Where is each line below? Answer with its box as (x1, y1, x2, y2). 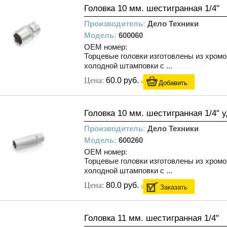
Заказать (160, 183, 188, 191)
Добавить (159, 79, 187, 87)
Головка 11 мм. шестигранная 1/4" (84, 213, 219, 223)
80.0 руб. (106, 181, 139, 190)
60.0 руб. (106, 76, 139, 85)
